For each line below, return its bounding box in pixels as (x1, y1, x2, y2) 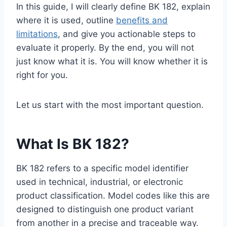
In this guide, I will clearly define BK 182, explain (16, 2, 210, 12)
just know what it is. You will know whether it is (16, 56, 208, 67)
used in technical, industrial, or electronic (16, 177, 183, 187)
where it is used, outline (16, 15, 116, 26)
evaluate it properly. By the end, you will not (16, 43, 194, 53)
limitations (16, 29, 58, 40)
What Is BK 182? (16, 135, 129, 153)
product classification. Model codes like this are (16, 191, 210, 201)
